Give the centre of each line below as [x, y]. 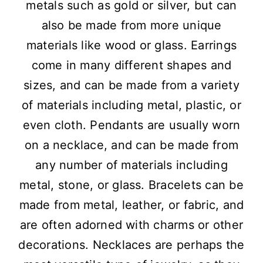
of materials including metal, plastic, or [131, 105]
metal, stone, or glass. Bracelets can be [131, 185]
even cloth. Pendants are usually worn [131, 125]
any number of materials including [131, 165]
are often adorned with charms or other [131, 225]
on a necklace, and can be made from [131, 145]
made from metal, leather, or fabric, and [131, 205]
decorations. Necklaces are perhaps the [131, 245]
